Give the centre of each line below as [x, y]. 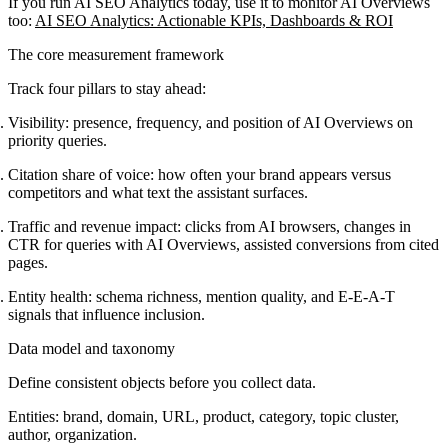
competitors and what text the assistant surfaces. [158, 192]
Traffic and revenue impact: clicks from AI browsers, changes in [209, 226]
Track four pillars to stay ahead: [107, 88]
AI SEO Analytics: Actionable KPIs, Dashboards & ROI [214, 20]
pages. [28, 262]
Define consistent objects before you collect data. [162, 382]
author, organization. [72, 434]
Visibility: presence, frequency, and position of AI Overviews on [210, 122]
